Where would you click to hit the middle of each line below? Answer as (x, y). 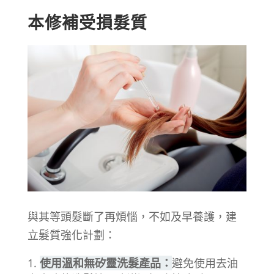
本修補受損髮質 (87, 22)
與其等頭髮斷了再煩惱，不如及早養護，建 (132, 216)
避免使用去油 (205, 263)
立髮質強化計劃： (71, 235)
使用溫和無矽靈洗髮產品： (106, 263)
